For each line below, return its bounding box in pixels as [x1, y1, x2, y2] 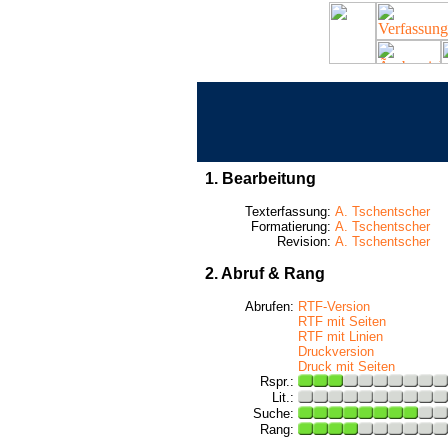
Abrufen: [245, 299, 298, 314]
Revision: [277, 234, 331, 249]
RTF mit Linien [298, 329, 383, 344]
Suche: [253, 406, 298, 421]
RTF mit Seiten [298, 314, 386, 329]
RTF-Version [298, 299, 370, 314]
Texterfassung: [245, 204, 331, 219]
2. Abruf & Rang [205, 265, 325, 282]
